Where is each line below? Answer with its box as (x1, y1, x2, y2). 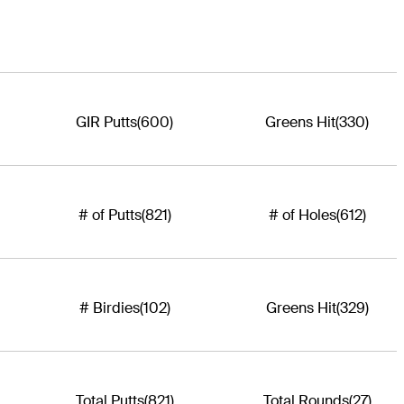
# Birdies (78, 298, 140, 317)
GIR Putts (76, 112, 137, 132)
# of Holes (268, 205, 336, 225)
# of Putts (78, 205, 142, 225)
